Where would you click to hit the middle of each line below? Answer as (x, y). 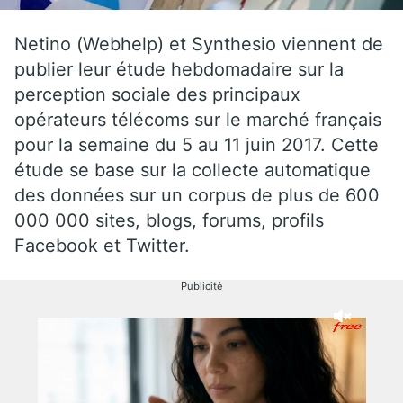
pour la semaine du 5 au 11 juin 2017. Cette (197, 144)
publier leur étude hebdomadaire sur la (179, 69)
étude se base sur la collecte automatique (193, 170)
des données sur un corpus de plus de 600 (197, 195)
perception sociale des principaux (157, 94)
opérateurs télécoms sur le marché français (198, 119)
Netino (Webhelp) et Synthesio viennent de (199, 44)
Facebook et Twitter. (102, 245)
